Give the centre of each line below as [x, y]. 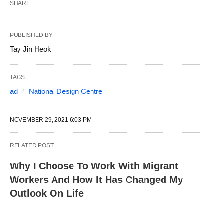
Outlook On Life [47, 193]
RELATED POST [32, 146]
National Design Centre [65, 91]
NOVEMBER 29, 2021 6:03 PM [51, 120]
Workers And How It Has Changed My [96, 180]
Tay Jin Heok [30, 49]
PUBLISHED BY [31, 35]
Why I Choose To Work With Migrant [94, 166]
